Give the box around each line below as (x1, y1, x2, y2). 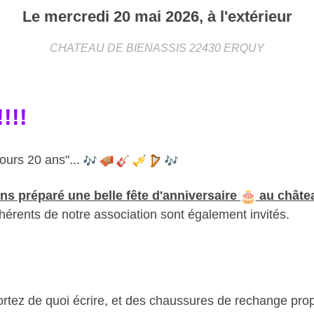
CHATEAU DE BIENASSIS (50, 41, 186, 54)
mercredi (43, 7, 114, 25)
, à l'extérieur (198, 7, 292, 25)
